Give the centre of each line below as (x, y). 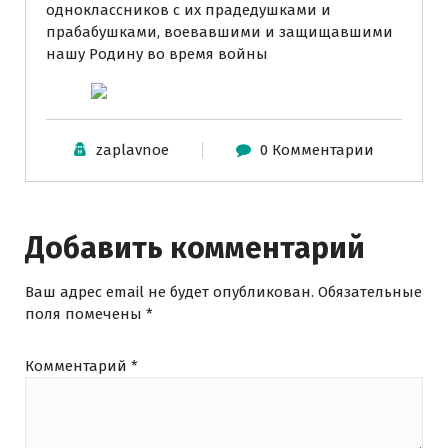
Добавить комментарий (195, 247)
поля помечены (85, 313)
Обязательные (370, 291)
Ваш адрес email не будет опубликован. (169, 291)
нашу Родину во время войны (157, 53)
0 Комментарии (317, 149)
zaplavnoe (132, 149)
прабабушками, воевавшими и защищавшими (219, 31)
